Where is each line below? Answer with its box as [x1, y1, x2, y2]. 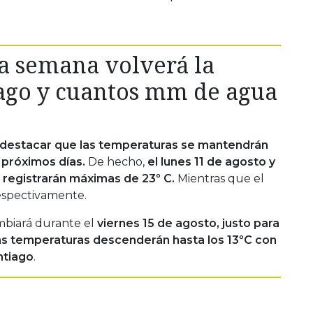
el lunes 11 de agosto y [147, 154, 275, 168]
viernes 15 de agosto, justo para [97, 216, 279, 230]
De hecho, [85, 154, 147, 168]
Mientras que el [177, 171, 264, 185]
